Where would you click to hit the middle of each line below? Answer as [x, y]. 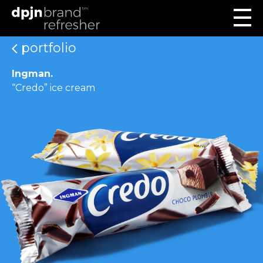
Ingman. [32, 74]
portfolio [47, 48]
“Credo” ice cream [53, 88]
